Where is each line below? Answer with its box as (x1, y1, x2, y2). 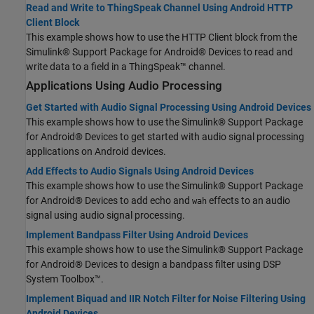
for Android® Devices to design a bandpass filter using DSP (26, 259, 281, 271)
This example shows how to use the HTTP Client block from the (26, 31, 297, 43)
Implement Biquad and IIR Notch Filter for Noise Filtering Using (26, 293, 306, 305)
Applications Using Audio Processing (26, 78, 222, 93)
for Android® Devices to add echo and (26, 195, 192, 207)
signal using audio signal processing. (26, 210, 185, 221)
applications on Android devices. (26, 146, 166, 158)
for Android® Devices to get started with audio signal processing (26, 131, 304, 143)
